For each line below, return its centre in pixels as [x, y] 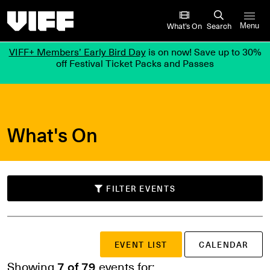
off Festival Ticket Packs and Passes [135, 63]
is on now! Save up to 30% [203, 52]
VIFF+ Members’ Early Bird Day [77, 52]
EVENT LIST [141, 245]
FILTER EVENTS [141, 189]
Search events [38, 247]
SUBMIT [34, 240]
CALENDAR [224, 245]
